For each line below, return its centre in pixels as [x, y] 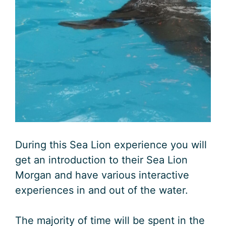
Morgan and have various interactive [102, 175]
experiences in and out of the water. [102, 190]
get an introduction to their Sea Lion [101, 160]
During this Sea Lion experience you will [111, 145]
